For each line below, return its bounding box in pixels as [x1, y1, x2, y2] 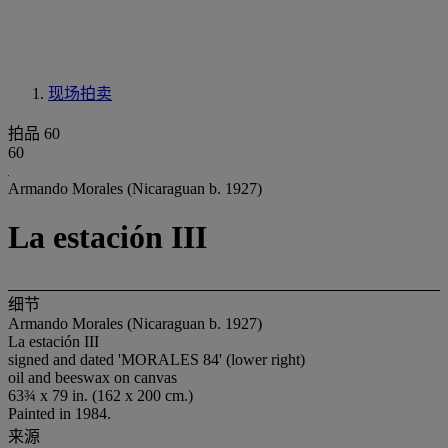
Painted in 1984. [8, 404, 111, 422]
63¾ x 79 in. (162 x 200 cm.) [8, 386, 193, 404]
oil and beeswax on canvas [8, 368, 177, 386]
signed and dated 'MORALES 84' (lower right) [8, 350, 305, 368]
